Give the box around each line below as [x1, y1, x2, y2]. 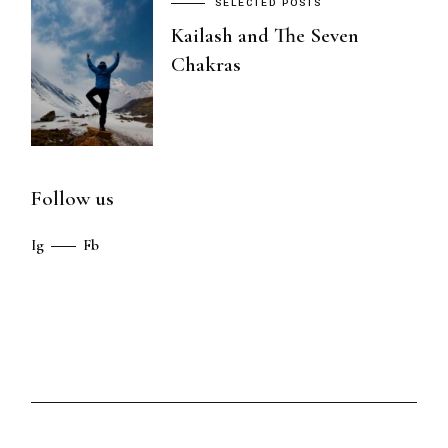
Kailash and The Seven [171, 22, 360, 48]
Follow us [31, 186, 115, 212]
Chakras [171, 51, 242, 77]
